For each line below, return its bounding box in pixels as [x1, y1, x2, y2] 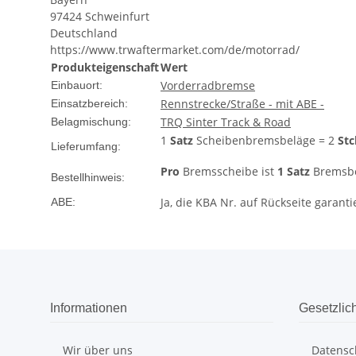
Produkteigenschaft [51, 60, 159, 75]
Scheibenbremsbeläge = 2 [193, 133, 338, 149]
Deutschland [50, 25, 118, 41]
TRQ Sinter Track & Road [161, 114, 291, 130]
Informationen [50, 301, 127, 315]
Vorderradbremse [161, 78, 255, 94]
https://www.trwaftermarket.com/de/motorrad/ [50, 42, 300, 58]
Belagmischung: [51, 115, 131, 129]
